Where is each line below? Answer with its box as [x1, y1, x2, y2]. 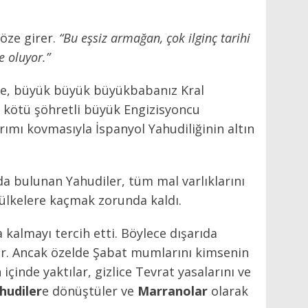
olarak [208, 282, 248, 299]
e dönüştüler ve [42, 282, 137, 299]
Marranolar [137, 282, 208, 299]
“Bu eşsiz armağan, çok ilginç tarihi [59, 29, 250, 46]
